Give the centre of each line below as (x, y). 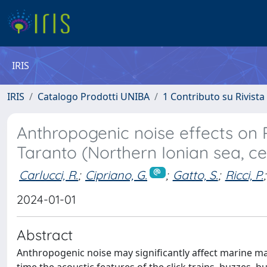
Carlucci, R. (49, 175)
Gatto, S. (195, 175)
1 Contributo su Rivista (214, 97)
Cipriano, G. (116, 175)
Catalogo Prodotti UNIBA (94, 97)
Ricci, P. (244, 175)
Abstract (45, 235)
